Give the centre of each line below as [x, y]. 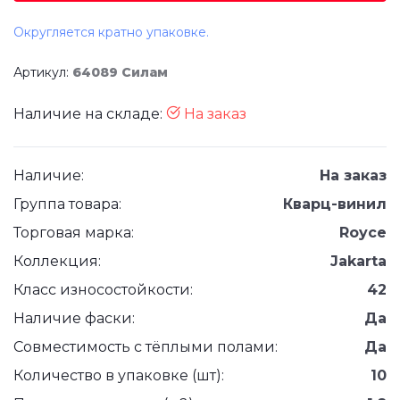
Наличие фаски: [74, 318]
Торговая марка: [74, 233]
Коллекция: [57, 261]
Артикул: [43, 72]
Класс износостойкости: [103, 290]
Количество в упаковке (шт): [119, 375]
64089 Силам [120, 72]
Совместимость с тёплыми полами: [146, 347]
